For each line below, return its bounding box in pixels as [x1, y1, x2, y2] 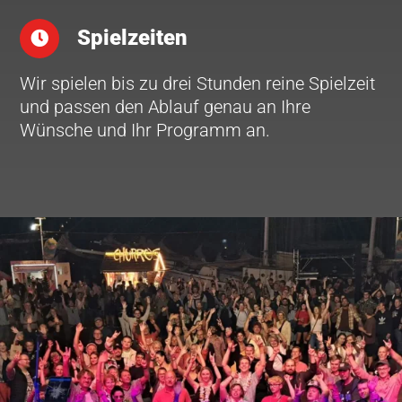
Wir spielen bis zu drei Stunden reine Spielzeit [20, 72, 376, 94]
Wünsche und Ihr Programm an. [20, 118, 271, 141]
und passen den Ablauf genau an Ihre [20, 95, 311, 118]
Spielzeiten [77, 24, 188, 50]
